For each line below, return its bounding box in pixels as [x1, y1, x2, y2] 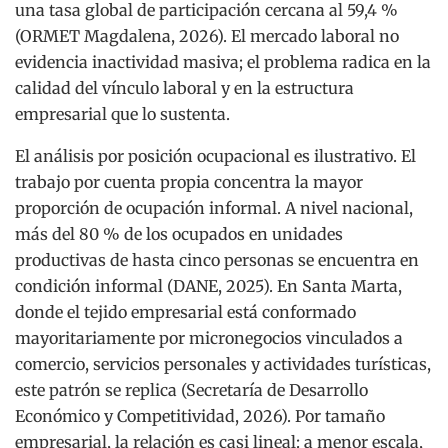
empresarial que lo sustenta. [15, 103, 230, 124]
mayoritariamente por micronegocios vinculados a [15, 327, 403, 348]
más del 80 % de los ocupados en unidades [15, 223, 343, 244]
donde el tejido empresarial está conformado [15, 301, 356, 322]
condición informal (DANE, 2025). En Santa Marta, [15, 275, 402, 296]
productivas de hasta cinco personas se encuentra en [15, 249, 419, 270]
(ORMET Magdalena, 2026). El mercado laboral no [15, 25, 399, 46]
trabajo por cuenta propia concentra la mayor [15, 171, 363, 192]
